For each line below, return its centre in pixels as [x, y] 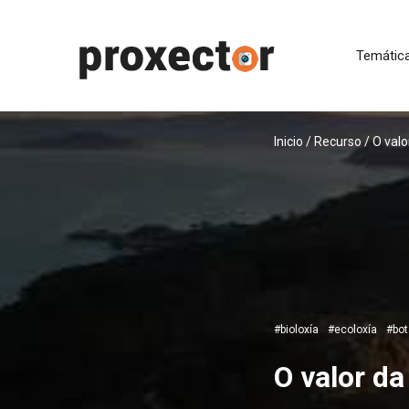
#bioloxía [296, 330]
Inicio [288, 142]
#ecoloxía [352, 330]
